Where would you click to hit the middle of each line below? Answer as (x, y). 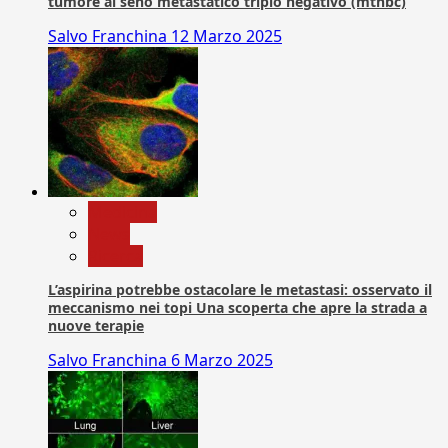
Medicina (122, 211)
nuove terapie (96, 325)
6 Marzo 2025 (222, 359)
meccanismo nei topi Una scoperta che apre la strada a (237, 307)
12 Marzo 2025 (226, 35)
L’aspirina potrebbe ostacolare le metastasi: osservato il (240, 289)
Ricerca (115, 255)
